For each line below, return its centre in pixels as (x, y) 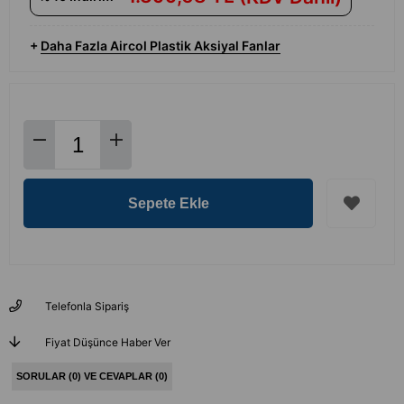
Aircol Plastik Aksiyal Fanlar (195, 46)
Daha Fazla (75, 46)
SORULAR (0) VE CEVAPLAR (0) (92, 376)
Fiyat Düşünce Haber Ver (108, 343)
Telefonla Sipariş (87, 307)
